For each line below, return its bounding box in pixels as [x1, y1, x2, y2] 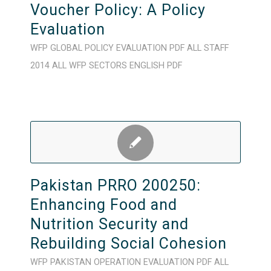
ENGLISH [129, 60, 165, 71]
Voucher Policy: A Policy [30, 1, 206, 19]
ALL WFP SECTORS [51, 60, 127, 71]
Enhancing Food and [30, 196, 177, 214]
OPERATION [93, 257, 141, 267]
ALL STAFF [186, 43, 229, 53]
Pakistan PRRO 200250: [30, 177, 201, 194]
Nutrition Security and [30, 215, 189, 233]
